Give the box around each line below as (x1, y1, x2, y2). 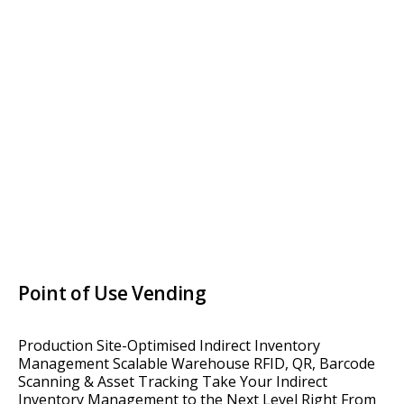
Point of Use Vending (18, 280, 207, 307)
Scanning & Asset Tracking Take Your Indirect (18, 372, 327, 392)
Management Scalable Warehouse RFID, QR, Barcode (18, 353, 375, 374)
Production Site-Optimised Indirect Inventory (18, 335, 320, 356)
